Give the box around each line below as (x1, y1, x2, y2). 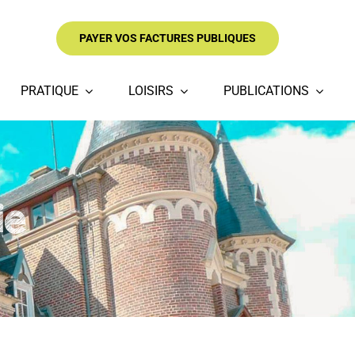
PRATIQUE (21, 83, 79, 99)
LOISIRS (128, 83, 174, 99)
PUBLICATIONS (223, 83, 310, 99)
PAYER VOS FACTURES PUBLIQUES (79, 31, 257, 44)
